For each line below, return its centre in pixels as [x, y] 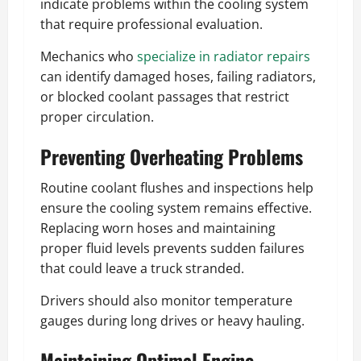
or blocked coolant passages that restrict [165, 97]
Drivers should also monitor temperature [166, 301]
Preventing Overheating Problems [172, 157]
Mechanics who [89, 57]
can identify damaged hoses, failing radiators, [178, 77]
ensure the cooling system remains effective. [176, 208]
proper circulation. [97, 117]
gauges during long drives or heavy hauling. [172, 321]
